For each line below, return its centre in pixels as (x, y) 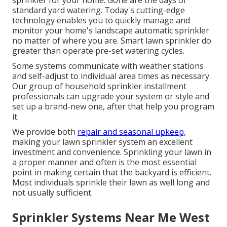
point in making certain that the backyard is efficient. (112, 173)
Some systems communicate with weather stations (108, 66)
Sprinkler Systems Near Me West (111, 217)
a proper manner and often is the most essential (104, 162)
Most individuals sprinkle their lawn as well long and (111, 183)
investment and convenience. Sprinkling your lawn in (112, 152)
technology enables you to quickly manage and (101, 21)
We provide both (45, 132)
